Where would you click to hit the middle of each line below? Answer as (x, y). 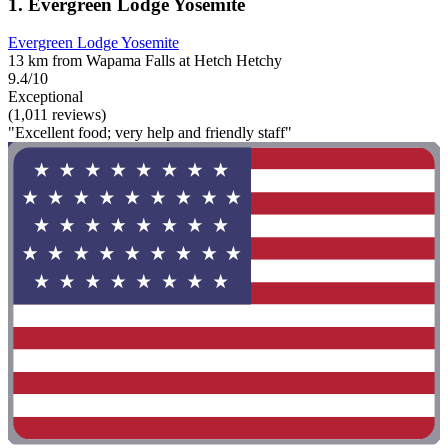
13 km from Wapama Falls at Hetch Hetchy (145, 61)
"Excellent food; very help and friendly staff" (150, 133)
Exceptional (45, 97)
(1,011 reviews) (57, 115)
